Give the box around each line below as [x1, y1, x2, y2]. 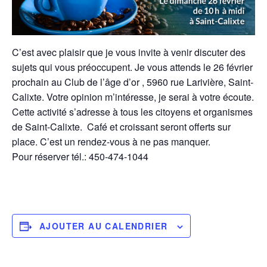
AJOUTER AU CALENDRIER [39, 219, 168, 232]
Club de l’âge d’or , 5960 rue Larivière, [64, 74, 228, 89]
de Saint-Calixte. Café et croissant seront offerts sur [12, 119, 231, 133]
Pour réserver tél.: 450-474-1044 [12, 149, 148, 163]
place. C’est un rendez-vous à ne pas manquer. [12, 134, 210, 148]
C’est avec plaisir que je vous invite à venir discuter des [12, 45, 246, 59]
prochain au [12, 74, 64, 89]
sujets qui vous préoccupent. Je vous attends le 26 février [12, 60, 253, 74]
